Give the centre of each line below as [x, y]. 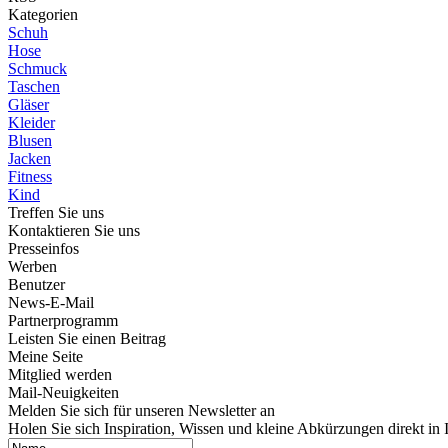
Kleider [31, 122]
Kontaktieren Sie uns [74, 230]
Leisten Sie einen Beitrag [87, 338]
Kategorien [43, 14]
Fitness [30, 176]
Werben [32, 266]
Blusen [30, 140]
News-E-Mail [51, 302]
